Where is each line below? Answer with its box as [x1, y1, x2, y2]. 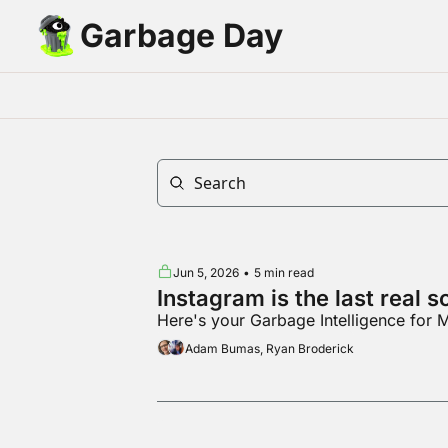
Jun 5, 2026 [173, 265, 240, 281]
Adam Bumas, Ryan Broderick [185, 341, 355, 357]
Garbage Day [80, 16, 283, 55]
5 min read [254, 265, 315, 281]
